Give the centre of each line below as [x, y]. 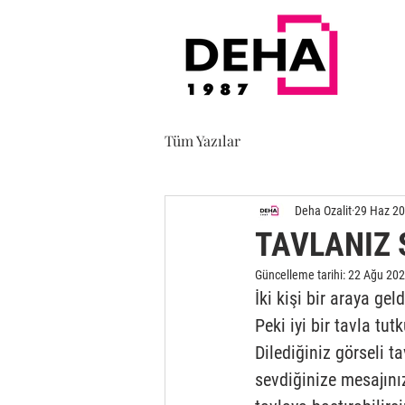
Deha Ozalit [323, 210]
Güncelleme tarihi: [301, 275]
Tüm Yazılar [202, 141]
